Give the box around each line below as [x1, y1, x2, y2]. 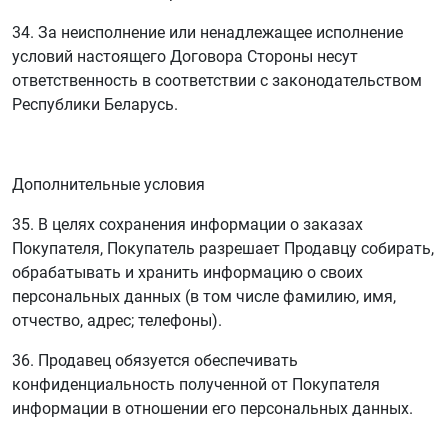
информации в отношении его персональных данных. [12, 399, 413, 418]
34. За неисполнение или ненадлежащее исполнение [12, 23, 403, 42]
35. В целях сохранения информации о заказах [12, 215, 363, 234]
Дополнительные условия [12, 175, 205, 194]
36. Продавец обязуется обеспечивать [12, 351, 298, 370]
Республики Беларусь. [12, 95, 178, 114]
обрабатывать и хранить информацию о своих [12, 263, 363, 282]
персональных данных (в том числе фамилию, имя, [12, 287, 396, 306]
